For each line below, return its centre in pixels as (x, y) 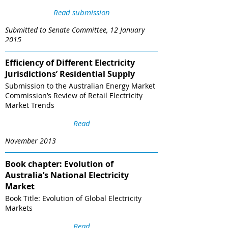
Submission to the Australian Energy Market (80, 86)
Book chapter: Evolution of (59, 164)
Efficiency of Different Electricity (70, 63)
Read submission (81, 12)
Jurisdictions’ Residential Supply (70, 74)
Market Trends (30, 105)
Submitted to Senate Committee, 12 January (75, 30)
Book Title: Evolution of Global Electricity (73, 198)
